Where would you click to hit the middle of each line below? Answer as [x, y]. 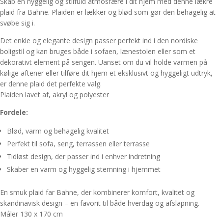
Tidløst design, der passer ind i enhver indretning [83, 157]
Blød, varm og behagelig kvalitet [58, 131]
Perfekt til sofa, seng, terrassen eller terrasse [78, 144]
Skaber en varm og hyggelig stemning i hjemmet [84, 169]
